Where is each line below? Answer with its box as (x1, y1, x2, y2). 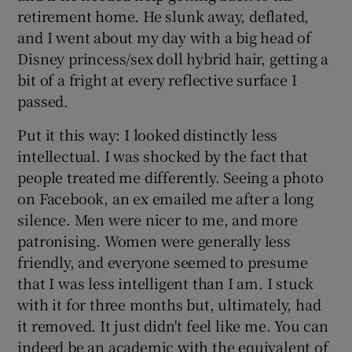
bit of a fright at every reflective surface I (17, 68, 297, 90)
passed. (17, 90, 69, 111)
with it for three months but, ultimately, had (17, 293, 321, 314)
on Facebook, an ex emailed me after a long (17, 187, 314, 208)
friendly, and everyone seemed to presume (17, 251, 308, 272)
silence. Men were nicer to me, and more (17, 208, 298, 229)
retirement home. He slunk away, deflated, (17, 5, 310, 26)
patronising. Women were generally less (17, 229, 291, 251)
